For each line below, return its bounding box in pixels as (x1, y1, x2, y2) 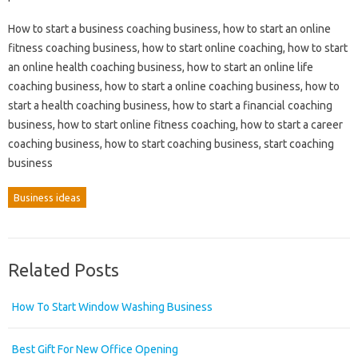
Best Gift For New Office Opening (12, 342, 178, 356)
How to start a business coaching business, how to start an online (8, 22, 331, 35)
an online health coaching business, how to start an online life (8, 60, 313, 74)
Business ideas (14, 191, 81, 203)
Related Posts (8, 259, 119, 280)
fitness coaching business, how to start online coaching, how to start (8, 41, 348, 54)
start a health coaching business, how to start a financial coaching (8, 98, 332, 112)
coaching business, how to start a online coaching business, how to (8, 79, 340, 93)
